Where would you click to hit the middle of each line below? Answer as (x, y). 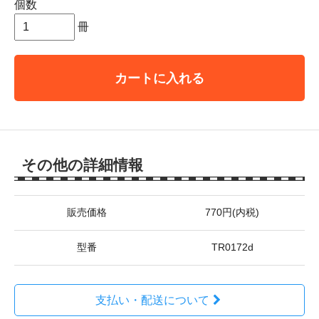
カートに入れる (159, 78)
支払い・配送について (152, 300)
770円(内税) (232, 212)
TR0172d (232, 247)
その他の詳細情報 (82, 164)
